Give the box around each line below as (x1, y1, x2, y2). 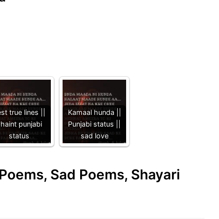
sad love (80, 131, 109, 140)
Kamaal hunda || (67, 108, 121, 116)
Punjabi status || (68, 119, 121, 128)
